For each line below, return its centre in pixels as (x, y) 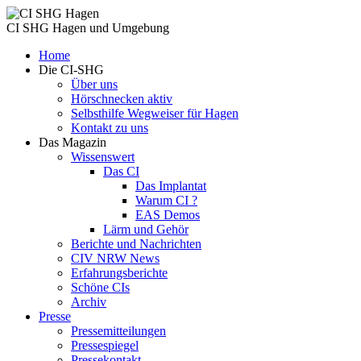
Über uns (94, 84)
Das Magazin (73, 142)
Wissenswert (103, 157)
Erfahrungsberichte (119, 273)
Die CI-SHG (71, 70)
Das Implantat (171, 186)
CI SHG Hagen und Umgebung (88, 28)
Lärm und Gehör (146, 229)
